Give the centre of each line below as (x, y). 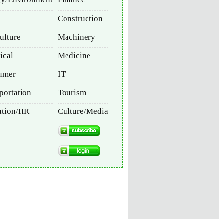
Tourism (72, 93)
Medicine (74, 55)
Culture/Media (83, 111)
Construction (80, 18)
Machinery (77, 37)
